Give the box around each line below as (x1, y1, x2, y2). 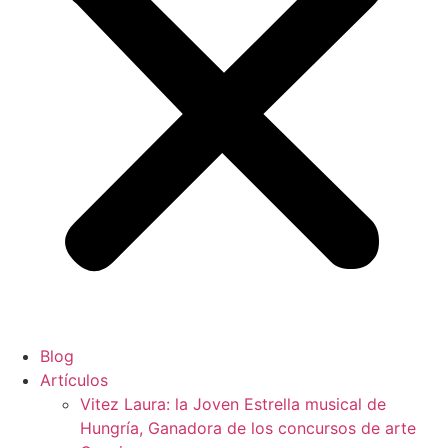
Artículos (40, 370, 108, 391)
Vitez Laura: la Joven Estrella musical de (80, 394, 386, 415)
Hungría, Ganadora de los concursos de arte (80, 418, 416, 439)
